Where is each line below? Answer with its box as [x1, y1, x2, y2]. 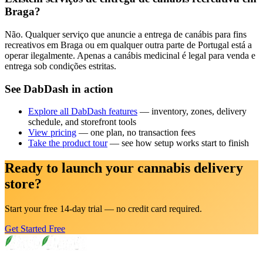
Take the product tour [28, 138, 107, 149]
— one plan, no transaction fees [76, 127, 195, 138]
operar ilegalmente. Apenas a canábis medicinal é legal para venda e [5, 50, 255, 60]
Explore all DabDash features [28, 106, 137, 117]
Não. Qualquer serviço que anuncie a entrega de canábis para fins [5, 29, 247, 39]
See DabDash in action [5, 82, 113, 95]
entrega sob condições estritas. [5, 61, 116, 71]
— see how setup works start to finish [107, 138, 249, 149]
